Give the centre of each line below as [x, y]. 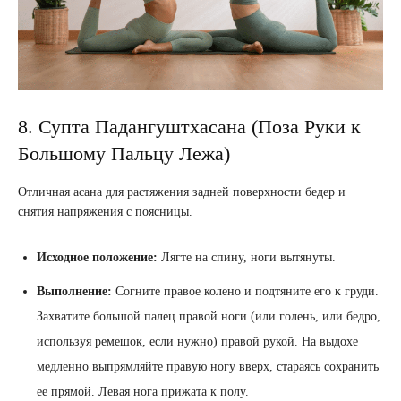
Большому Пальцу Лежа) [124, 154]
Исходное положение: [97, 258]
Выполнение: [74, 292]
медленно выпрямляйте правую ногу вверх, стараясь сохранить [208, 367]
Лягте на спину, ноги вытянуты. [247, 258]
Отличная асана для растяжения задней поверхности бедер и [182, 192]
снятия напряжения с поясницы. [105, 212]
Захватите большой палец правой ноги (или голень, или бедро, [209, 317]
